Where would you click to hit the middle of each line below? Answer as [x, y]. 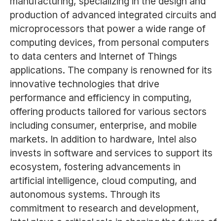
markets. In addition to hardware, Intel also [103, 139]
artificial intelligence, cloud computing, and [103, 181]
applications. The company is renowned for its [111, 70]
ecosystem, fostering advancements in [95, 167]
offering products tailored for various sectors [108, 112]
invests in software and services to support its [111, 153]
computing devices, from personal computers [109, 43]
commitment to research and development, [104, 208]
